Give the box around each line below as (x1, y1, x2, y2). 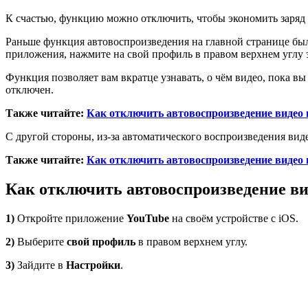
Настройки (66, 259, 120, 272)
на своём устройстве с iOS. (169, 212, 298, 225)
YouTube (126, 212, 169, 225)
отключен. (5, 84, 54, 96)
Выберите (14, 236, 67, 248)
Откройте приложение (14, 212, 126, 225)
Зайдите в (14, 259, 66, 272)
